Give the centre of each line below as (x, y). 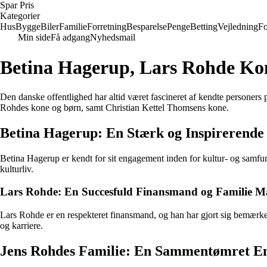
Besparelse (147, 27)
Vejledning (238, 27)
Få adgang (70, 37)
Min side (34, 37)
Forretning (107, 27)
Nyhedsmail (113, 37)
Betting (204, 27)
